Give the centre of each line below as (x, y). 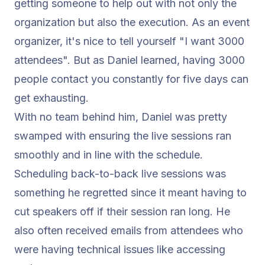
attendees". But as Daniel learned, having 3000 (130, 60)
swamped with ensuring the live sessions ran (123, 136)
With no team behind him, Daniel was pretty (121, 117)
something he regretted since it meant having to (130, 193)
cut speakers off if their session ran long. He (122, 211)
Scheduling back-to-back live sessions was (120, 174)
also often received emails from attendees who (129, 230)
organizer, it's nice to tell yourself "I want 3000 (129, 41)
